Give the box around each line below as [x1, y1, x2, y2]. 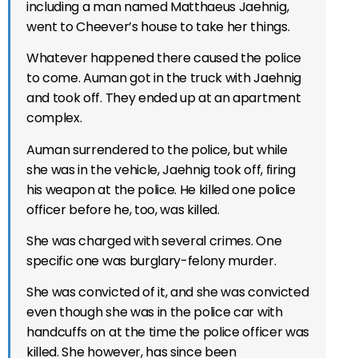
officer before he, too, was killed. [26, 200, 220, 219]
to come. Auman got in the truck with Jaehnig [26, 69, 301, 88]
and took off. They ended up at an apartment [26, 89, 301, 108]
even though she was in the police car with [26, 303, 283, 322]
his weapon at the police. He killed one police [26, 180, 296, 199]
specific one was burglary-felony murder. [26, 252, 276, 271]
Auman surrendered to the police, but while [26, 140, 288, 159]
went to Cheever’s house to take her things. [26, 17, 290, 36]
